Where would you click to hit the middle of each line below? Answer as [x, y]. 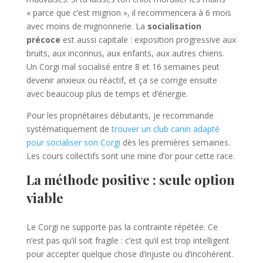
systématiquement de [69, 129]
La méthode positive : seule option [130, 180]
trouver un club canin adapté [165, 129]
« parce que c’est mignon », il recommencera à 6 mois [129, 13]
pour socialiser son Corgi [73, 143]
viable [45, 198]
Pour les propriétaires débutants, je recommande [120, 116]
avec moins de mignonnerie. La [87, 26]
